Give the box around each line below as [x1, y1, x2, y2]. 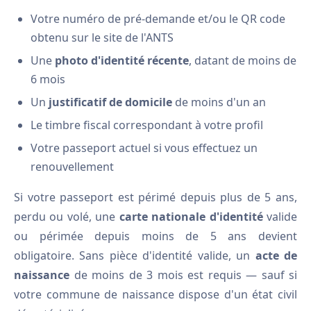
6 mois [31, 72, 65, 87]
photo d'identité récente [55, 53, 189, 68]
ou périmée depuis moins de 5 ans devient [14, 228, 297, 244]
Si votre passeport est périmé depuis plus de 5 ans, [14, 190, 297, 205]
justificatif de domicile [49, 94, 172, 110]
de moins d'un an [172, 94, 266, 110]
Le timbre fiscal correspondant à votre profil [31, 117, 263, 133]
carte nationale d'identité [119, 209, 263, 224]
